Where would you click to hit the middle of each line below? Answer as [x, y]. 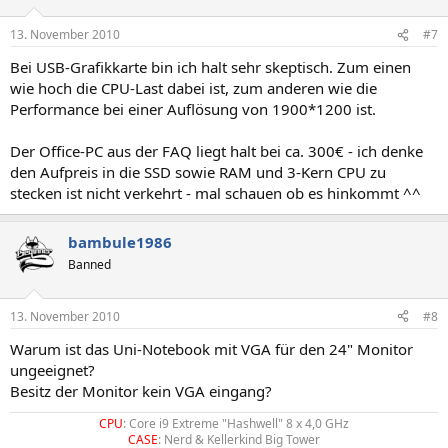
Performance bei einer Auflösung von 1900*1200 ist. [193, 109]
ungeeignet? [52, 369]
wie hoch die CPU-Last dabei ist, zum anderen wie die [193, 88]
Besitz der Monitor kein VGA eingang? [141, 390]
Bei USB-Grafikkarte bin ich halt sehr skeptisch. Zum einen [210, 67]
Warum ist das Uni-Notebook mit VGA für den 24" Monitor [211, 348]
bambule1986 [120, 242]
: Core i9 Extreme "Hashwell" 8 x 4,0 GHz [236, 423]
